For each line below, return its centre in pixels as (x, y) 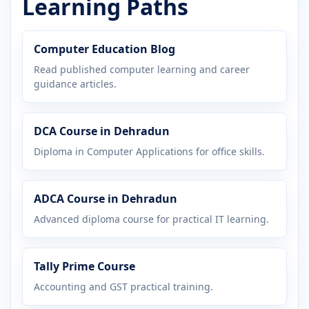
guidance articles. (75, 83)
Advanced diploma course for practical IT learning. (151, 219)
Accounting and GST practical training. (123, 286)
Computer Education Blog (104, 49)
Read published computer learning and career (142, 69)
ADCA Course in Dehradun (106, 198)
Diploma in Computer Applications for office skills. (149, 151)
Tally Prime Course (84, 266)
